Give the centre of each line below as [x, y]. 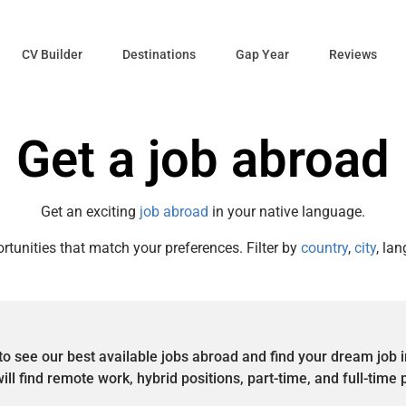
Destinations [159, 55]
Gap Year [262, 55]
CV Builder [52, 55]
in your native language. [287, 211]
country [324, 247]
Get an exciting [90, 211]
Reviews [353, 55]
